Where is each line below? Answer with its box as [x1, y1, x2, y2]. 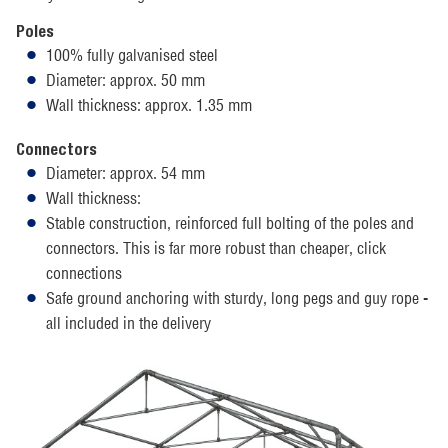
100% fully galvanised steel [46, 45, 218, 66]
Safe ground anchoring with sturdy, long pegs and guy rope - [46, 288, 428, 309]
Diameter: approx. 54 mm [46, 163, 205, 184]
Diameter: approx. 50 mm [46, 70, 205, 91]
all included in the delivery [46, 313, 211, 334]
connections [46, 263, 122, 284]
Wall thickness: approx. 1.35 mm [46, 95, 252, 116]
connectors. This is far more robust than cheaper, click [46, 238, 386, 259]
